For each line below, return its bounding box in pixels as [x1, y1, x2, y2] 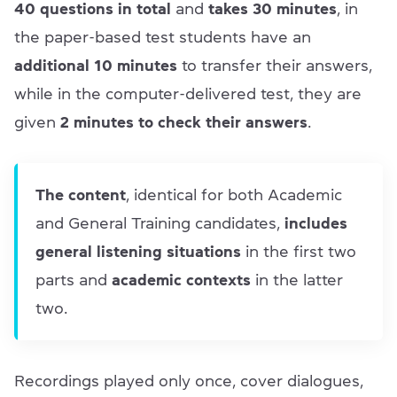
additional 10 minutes [14, 58, 177, 74]
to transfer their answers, [177, 58, 372, 74]
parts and [35, 272, 112, 289]
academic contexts [112, 272, 251, 289]
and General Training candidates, [35, 215, 284, 232]
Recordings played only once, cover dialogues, [14, 373, 363, 390]
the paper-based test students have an [14, 29, 311, 46]
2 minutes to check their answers [60, 114, 307, 131]
